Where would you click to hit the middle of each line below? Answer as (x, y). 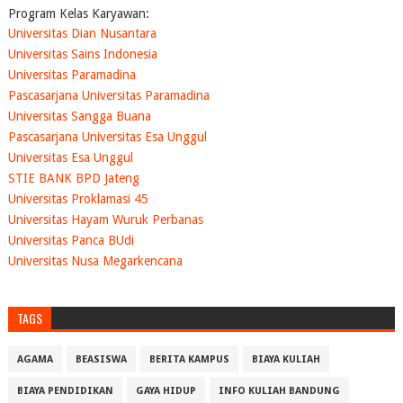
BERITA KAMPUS (189, 360)
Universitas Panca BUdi (71, 240)
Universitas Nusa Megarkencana (95, 260)
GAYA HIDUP (166, 391)
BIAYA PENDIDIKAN (65, 391)
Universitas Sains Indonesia (82, 54)
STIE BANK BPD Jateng (73, 178)
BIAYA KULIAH (286, 360)
